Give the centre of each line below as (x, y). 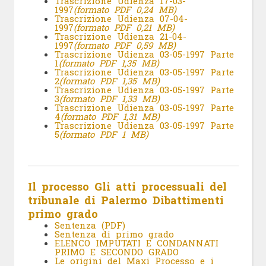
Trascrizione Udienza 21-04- (120, 37)
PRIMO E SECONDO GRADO (116, 251)
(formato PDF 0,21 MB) (124, 28)
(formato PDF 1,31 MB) (110, 117)
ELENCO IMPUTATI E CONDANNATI (136, 243)
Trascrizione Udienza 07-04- (121, 19)
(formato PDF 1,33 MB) (109, 99)
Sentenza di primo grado (114, 234)
